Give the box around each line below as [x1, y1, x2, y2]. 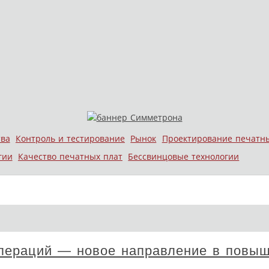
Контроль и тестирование [15, 132, 125, 144]
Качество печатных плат [17, 150, 122, 162]
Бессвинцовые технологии [128, 150, 240, 162]
